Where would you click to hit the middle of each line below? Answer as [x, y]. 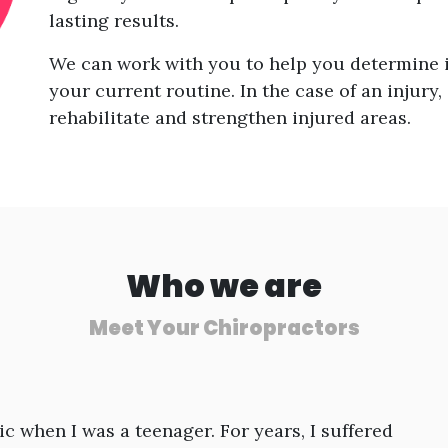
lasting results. [114, 20]
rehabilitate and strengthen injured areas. [230, 117]
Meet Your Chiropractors [224, 327]
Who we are [224, 285]
